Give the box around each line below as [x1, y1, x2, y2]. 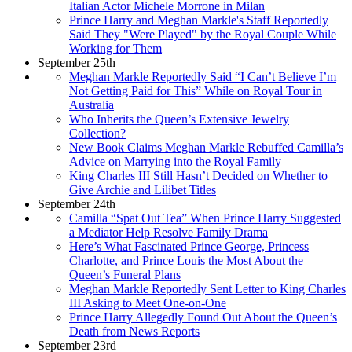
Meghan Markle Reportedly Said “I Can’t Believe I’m [69, 69, 336, 83]
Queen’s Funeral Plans [69, 267, 181, 281]
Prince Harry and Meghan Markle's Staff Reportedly [69, 13, 328, 27]
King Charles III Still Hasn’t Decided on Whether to [69, 168, 328, 182]
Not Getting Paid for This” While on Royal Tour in [69, 83, 322, 97]
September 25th [38, 55, 115, 69]
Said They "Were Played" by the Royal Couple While [69, 27, 336, 41]
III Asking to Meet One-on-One [69, 295, 226, 310]
